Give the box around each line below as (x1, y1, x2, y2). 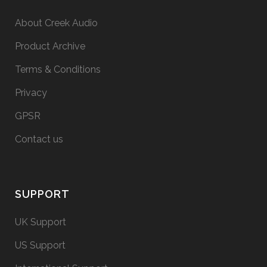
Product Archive (15, 40, 85, 52)
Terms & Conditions (15, 63, 101, 75)
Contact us (15, 133, 63, 145)
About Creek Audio (15, 17, 98, 29)
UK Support (15, 216, 66, 228)
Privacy (15, 86, 47, 98)
